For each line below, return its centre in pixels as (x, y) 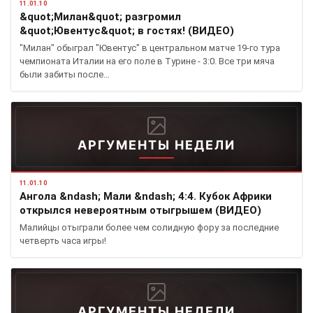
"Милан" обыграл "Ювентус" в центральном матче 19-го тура (150, 48)
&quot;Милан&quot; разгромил (100, 17)
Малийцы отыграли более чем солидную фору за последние (149, 227)
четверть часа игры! (63, 241)
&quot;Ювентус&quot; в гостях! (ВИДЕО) (127, 31)
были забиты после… (65, 74)
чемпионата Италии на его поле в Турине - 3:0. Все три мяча (147, 61)
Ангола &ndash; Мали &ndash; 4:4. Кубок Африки (146, 196)
